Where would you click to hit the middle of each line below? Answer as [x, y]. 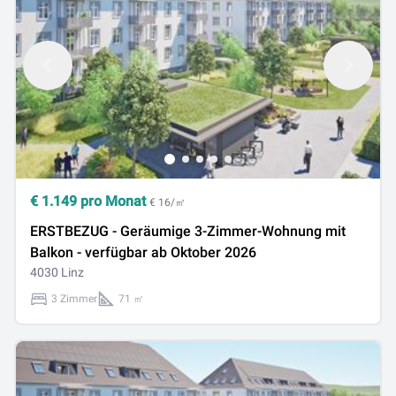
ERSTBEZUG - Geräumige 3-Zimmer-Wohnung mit [188, 231]
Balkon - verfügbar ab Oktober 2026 [143, 252]
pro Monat [113, 201]
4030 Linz [57, 272]
